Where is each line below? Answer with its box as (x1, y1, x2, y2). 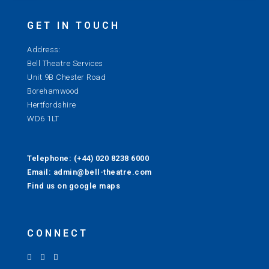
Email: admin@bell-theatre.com (27, 168, 152, 177)
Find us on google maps (27, 181, 120, 190)
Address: (27, 45, 61, 54)
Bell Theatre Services (27, 59, 103, 68)
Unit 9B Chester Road (27, 73, 106, 82)
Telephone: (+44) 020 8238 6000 (27, 154, 149, 163)
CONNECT (27, 228, 88, 239)
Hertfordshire (27, 100, 76, 109)
